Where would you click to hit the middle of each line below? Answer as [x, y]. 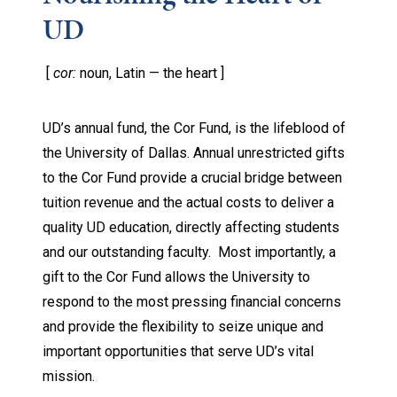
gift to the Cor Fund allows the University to [176, 277]
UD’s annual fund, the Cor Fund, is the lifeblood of [194, 128]
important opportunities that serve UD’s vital [178, 352]
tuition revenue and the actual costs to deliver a [188, 203]
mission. [70, 377]
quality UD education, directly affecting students [191, 228]
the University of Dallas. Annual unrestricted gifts [194, 153]
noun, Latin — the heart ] [150, 74]
